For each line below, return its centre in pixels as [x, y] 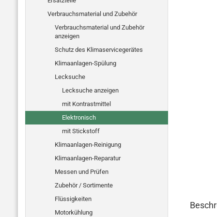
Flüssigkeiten [73, 199]
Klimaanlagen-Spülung [85, 63]
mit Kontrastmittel [86, 104]
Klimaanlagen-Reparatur [88, 158]
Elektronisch [79, 117]
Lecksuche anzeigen [90, 90]
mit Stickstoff [81, 131]
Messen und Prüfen [82, 172]
